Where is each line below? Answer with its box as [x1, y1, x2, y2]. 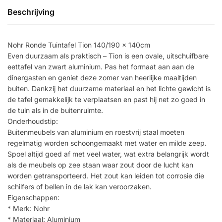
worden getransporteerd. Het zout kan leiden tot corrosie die [7, 171, 204, 180]
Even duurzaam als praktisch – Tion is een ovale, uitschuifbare [7, 51, 209, 60]
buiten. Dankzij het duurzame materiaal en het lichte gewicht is [7, 84, 211, 93]
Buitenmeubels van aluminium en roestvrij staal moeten [7, 127, 184, 136]
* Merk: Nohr [7, 204, 50, 213]
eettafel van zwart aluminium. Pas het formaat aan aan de [7, 62, 194, 71]
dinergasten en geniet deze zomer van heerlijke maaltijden [7, 73, 197, 82]
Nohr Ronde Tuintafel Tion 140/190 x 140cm [7, 40, 150, 49]
